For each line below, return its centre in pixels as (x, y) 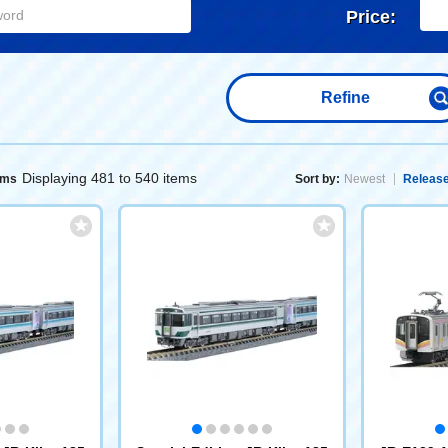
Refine (345, 97)
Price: (370, 16)
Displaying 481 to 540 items (109, 178)
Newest (364, 179)
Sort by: (317, 179)
